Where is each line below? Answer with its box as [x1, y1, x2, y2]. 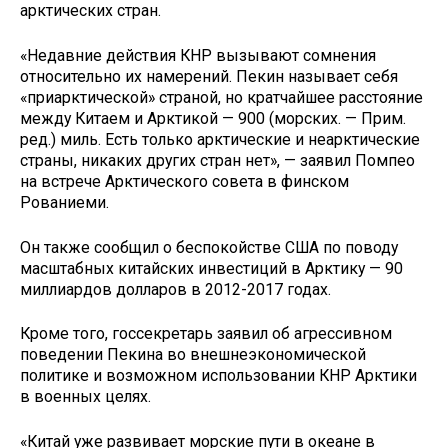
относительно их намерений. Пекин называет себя [20, 66, 398, 86]
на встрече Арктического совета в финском [20, 171, 349, 191]
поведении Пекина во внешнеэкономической [20, 345, 366, 365]
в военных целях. [20, 387, 151, 407]
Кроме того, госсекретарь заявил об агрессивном [20, 324, 392, 344]
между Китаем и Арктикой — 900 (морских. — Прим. [20, 108, 406, 128]
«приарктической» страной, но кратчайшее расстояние [20, 87, 423, 107]
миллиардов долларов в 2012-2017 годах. [20, 279, 331, 299]
